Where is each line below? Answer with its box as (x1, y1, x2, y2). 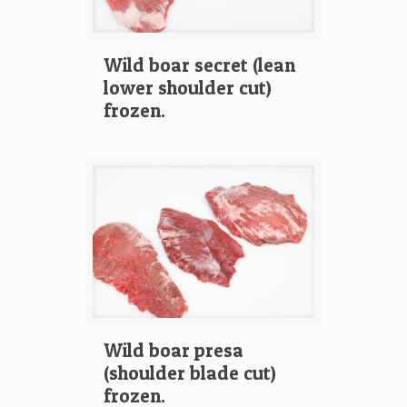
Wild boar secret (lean (104, 54, 295, 76)
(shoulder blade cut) (104, 362, 276, 384)
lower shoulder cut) (104, 76, 272, 99)
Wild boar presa (104, 339, 243, 362)
